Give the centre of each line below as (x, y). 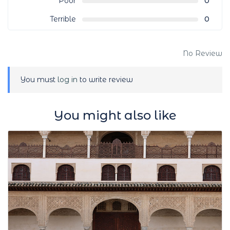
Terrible (63, 19)
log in (68, 80)
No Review (203, 53)
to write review (105, 80)
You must (39, 80)
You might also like (115, 115)
